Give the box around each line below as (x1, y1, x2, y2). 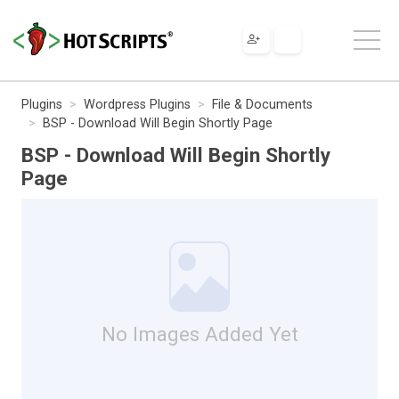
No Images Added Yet (101, 322, 298, 346)
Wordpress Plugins (84, 96, 191, 112)
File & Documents (212, 96, 313, 112)
